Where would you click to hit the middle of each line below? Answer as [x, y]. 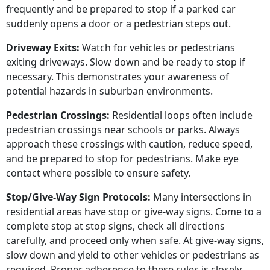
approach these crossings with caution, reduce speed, [129, 144]
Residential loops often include [181, 115]
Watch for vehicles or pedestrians [157, 48]
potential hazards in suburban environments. [109, 91]
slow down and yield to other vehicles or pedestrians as [133, 255]
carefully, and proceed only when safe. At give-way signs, [135, 241]
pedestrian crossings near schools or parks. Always [123, 130]
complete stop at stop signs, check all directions [115, 226]
